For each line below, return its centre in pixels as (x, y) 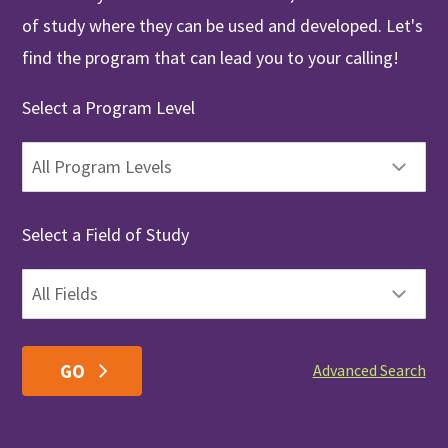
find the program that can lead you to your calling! (211, 57)
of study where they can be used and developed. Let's (223, 25)
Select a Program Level (109, 107)
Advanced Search (369, 369)
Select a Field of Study (106, 234)
